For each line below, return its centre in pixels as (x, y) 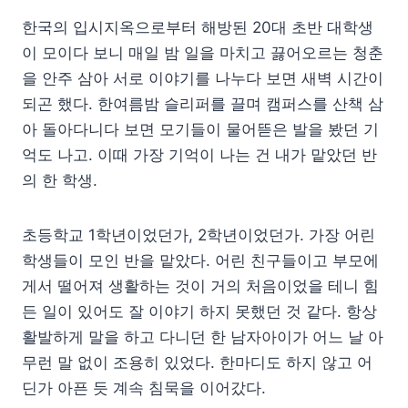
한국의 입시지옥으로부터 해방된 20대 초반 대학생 (198, 27)
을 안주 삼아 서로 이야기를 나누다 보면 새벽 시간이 (203, 78)
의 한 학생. (60, 180)
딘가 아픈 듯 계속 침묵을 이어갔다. (144, 388)
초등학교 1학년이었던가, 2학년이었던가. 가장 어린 (199, 235)
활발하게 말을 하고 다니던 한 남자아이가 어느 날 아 (203, 337)
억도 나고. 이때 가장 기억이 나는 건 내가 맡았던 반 (199, 154)
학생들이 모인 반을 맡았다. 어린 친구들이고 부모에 (200, 260)
